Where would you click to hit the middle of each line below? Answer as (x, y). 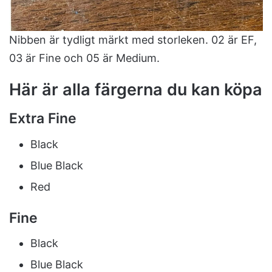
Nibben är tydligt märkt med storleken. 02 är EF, (133, 39)
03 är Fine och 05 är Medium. (84, 58)
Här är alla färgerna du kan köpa (136, 89)
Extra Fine (43, 119)
